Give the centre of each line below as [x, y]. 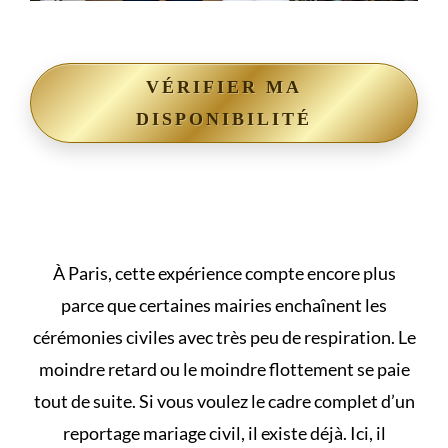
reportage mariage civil [151, 432]
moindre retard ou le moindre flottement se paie [224, 368]
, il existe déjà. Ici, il [313, 432]
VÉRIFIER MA [224, 86]
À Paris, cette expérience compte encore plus [224, 272]
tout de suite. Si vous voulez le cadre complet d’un [224, 400]
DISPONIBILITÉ [224, 118]
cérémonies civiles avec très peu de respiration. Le [224, 336]
